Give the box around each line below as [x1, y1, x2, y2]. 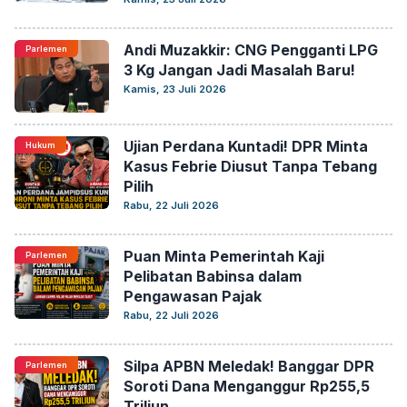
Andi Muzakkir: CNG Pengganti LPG [124, 41, 378, 59]
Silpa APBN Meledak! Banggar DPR [124, 357, 374, 375]
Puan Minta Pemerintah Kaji [124, 247, 324, 265]
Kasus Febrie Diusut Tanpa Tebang [124, 157, 377, 175]
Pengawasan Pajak [124, 287, 262, 305]
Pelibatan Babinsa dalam [124, 267, 302, 285]
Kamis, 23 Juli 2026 [124, 83, 226, 95]
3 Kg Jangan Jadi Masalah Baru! [124, 61, 355, 79]
